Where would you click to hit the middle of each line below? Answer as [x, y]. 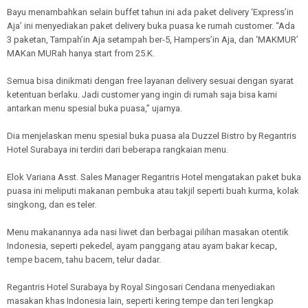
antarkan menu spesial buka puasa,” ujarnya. [95, 108]
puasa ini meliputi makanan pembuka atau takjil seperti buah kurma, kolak [153, 190]
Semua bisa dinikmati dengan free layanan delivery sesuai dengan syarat [150, 80]
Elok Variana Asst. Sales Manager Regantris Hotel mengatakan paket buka [154, 177]
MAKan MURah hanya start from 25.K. [81, 53]
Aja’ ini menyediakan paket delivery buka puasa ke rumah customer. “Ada [151, 25]
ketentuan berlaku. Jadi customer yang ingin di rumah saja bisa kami [142, 94]
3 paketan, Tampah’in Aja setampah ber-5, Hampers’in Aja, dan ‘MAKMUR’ [153, 39]
